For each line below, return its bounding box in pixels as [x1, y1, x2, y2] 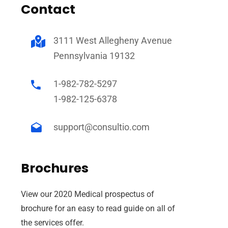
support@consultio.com [53, 122, 150, 132]
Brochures [20, 159, 89, 177]
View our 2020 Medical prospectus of [20, 189, 154, 199]
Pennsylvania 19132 [53, 50, 135, 61]
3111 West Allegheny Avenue [53, 35, 172, 46]
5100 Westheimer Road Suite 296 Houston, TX [13, 170, 174, 180]
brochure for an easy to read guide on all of [20, 204, 175, 213]
